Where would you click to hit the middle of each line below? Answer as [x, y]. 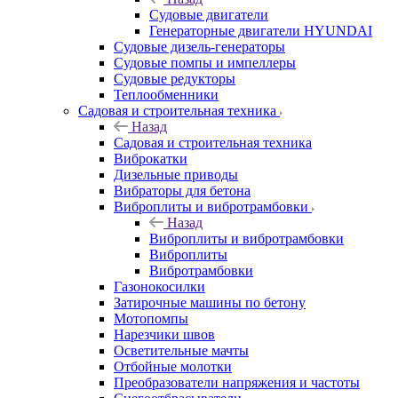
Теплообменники [166, 94]
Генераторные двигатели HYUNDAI [261, 30]
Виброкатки [151, 158]
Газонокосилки [159, 286]
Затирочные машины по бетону [210, 302]
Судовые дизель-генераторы [199, 46]
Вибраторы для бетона [182, 190]
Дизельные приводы [176, 174]
